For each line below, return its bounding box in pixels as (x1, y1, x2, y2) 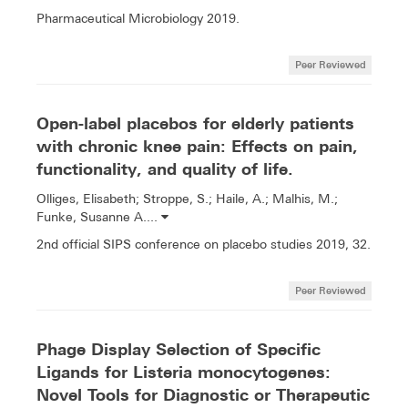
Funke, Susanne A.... (36, 209, 161, 224)
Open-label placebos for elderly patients (36, 113, 354, 133)
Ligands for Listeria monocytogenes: (36, 362, 331, 382)
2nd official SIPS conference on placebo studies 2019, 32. (36, 236, 371, 251)
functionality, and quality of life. (36, 158, 293, 178)
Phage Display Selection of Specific (36, 340, 321, 360)
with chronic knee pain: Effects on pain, (36, 136, 358, 156)
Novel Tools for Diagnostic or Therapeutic (36, 385, 370, 405)
